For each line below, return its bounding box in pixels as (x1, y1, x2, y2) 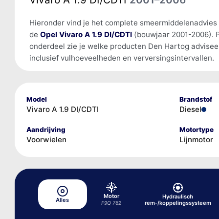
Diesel (179, 104, 201, 114)
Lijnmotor (179, 134, 213, 144)
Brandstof (179, 95, 212, 103)
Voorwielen (26, 134, 66, 144)
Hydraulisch (162, 193, 194, 200)
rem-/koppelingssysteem (144, 199, 211, 207)
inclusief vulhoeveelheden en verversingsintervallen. (29, 53, 214, 63)
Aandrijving (26, 125, 66, 133)
